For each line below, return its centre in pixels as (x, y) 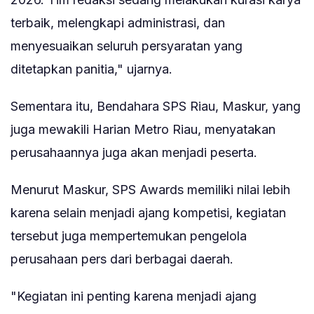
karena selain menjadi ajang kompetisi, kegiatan (148, 213)
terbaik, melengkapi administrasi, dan (118, 23)
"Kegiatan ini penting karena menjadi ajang (134, 296)
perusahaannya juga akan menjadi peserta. (134, 153)
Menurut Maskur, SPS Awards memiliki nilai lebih (150, 190)
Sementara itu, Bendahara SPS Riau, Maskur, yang (156, 107)
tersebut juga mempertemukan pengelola (129, 236)
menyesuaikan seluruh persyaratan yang (127, 46)
